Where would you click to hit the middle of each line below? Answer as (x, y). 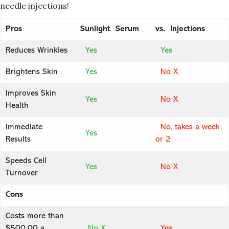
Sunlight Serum (111, 29)
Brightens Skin (32, 72)
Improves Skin (31, 93)
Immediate (24, 127)
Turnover (22, 173)
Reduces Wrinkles (37, 50)
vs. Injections (180, 29)
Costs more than (35, 216)
